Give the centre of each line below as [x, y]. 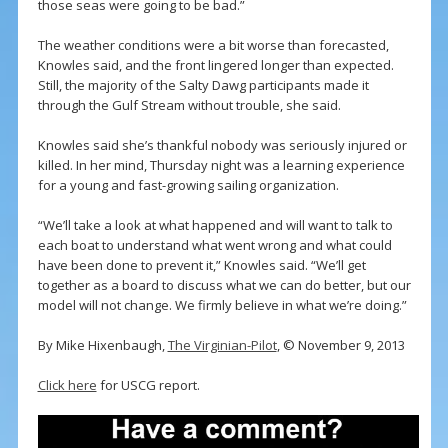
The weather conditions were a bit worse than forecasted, [213, 45]
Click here [67, 385]
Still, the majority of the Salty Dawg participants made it [203, 85]
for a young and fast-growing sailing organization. [188, 185]
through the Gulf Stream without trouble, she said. [189, 105]
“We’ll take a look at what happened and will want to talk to [215, 225]
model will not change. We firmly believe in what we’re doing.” [222, 305]
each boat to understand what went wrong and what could [214, 245]
